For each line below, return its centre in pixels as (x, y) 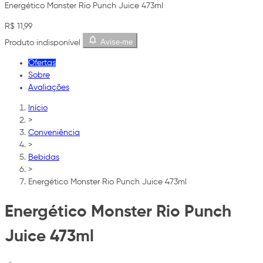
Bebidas (44, 158)
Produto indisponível (43, 43)
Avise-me (116, 42)
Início (38, 108)
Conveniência (54, 133)
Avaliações (49, 88)
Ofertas (42, 63)
